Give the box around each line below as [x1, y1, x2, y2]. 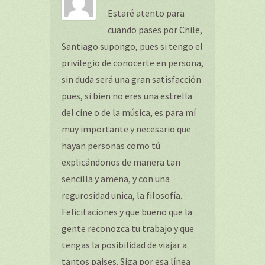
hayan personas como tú [62, 140, 160, 151]
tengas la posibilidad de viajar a [62, 239, 187, 251]
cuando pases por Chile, [108, 24, 202, 35]
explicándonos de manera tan [62, 156, 180, 168]
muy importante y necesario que [62, 123, 191, 135]
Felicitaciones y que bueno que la [62, 206, 192, 218]
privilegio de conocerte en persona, [62, 57, 203, 69]
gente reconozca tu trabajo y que [62, 222, 194, 234]
